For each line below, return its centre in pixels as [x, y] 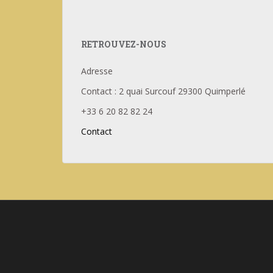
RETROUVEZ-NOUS [124, 44]
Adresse [97, 71]
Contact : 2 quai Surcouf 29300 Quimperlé [163, 91]
